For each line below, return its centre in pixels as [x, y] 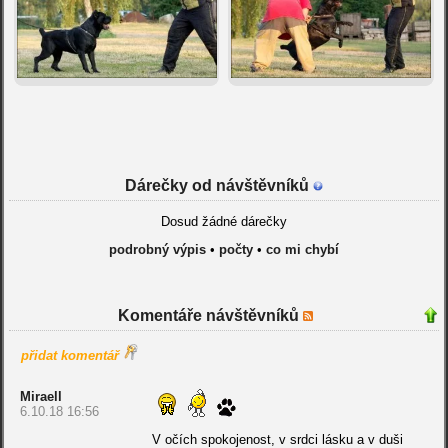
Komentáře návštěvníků [211, 316]
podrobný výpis [157, 250]
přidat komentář [69, 356]
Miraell [40, 397]
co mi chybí [302, 250]
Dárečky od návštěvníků [218, 186]
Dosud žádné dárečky [223, 222]
